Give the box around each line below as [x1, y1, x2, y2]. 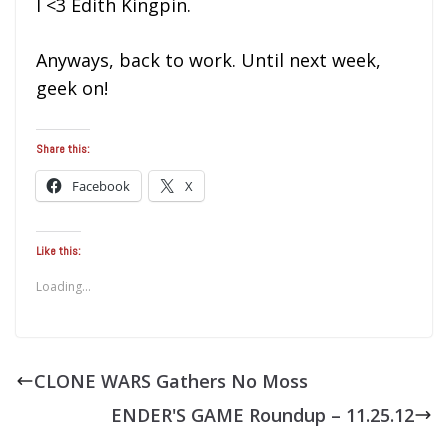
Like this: [36, 242, 81, 259]
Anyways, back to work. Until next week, [36, 47, 381, 72]
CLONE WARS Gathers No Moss [34, 368, 308, 393]
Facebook [72, 176, 130, 195]
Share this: [36, 140, 90, 157]
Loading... [36, 277, 91, 295]
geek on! [36, 75, 108, 100]
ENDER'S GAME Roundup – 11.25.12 [111, 402, 414, 427]
